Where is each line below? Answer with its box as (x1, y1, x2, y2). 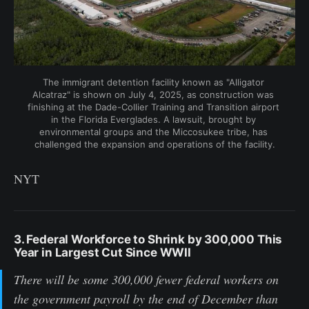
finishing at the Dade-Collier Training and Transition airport (27, 101, 279, 112)
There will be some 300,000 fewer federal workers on (14, 270, 279, 288)
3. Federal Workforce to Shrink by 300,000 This (14, 232, 283, 246)
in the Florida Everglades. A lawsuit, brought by (50, 113, 256, 125)
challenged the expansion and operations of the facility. (34, 138, 275, 150)
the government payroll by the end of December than (14, 290, 278, 307)
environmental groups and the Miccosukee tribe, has (39, 126, 268, 137)
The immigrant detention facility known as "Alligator (42, 76, 264, 88)
